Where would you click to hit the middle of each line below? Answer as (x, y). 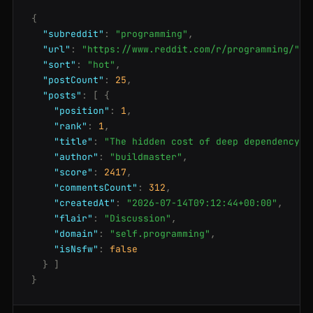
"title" (73, 142)
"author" (76, 157)
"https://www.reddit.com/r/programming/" (191, 50)
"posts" (62, 96)
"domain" (76, 234)
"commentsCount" (96, 188)
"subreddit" (73, 34)
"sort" (59, 65)
